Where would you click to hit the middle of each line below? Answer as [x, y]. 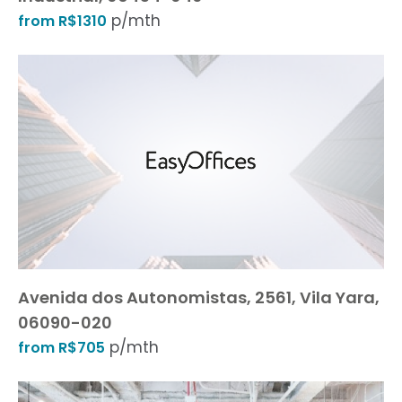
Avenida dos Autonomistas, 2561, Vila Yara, [199, 297]
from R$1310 [62, 21]
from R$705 [61, 348]
